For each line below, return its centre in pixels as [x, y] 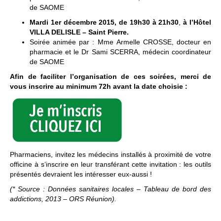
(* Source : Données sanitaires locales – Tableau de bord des [110, 189]
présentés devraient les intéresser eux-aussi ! [81, 174]
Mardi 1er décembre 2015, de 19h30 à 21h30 [104, 22]
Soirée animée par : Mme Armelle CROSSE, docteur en [120, 42]
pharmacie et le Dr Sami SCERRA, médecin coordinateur [120, 52]
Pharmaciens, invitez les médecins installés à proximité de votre [110, 154]
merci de [196, 76]
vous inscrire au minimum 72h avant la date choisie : [99, 86]
